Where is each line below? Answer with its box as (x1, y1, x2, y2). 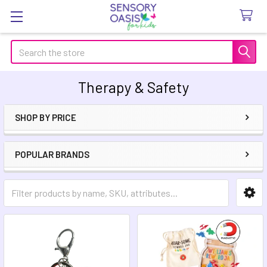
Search (11, 41, 38, 52)
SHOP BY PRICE (15, 112, 76, 123)
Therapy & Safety (77, 78, 190, 96)
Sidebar (14, 126, 74, 147)
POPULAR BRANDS (15, 149, 89, 160)
